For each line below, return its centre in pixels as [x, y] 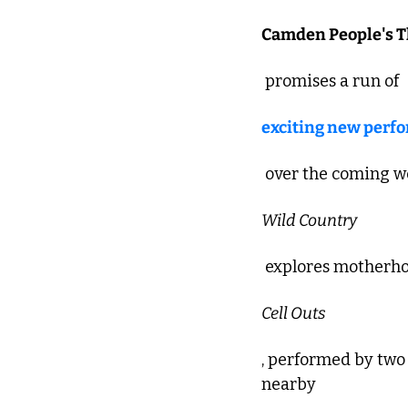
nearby [291, 385]
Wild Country [309, 221]
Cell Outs [294, 314]
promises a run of [332, 82]
